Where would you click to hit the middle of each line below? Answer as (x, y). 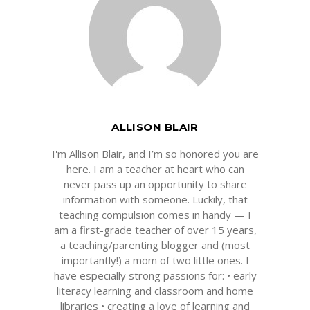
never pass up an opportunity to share (155, 184)
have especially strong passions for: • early (155, 275)
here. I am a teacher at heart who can (155, 169)
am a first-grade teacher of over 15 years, (155, 230)
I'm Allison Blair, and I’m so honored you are (155, 154)
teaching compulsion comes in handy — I (155, 215)
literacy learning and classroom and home (155, 291)
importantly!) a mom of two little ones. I (155, 260)
